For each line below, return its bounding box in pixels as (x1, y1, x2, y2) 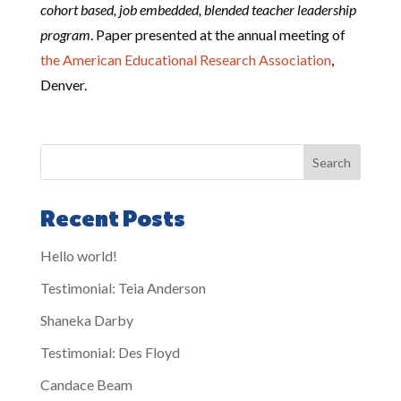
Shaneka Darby (39, 311, 133, 328)
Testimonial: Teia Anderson (39, 279, 206, 296)
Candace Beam (39, 376, 132, 393)
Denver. (39, 76, 87, 93)
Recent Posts (39, 209, 185, 231)
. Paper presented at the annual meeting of (90, 26, 346, 43)
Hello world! (39, 247, 117, 264)
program (39, 26, 90, 43)
